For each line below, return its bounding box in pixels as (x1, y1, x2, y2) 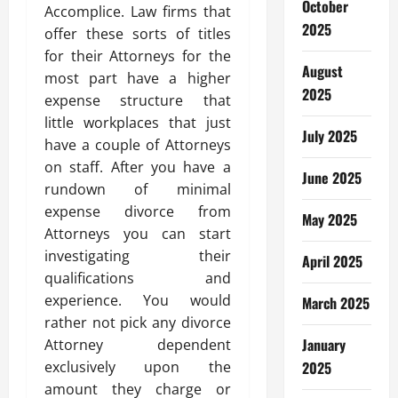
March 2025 (301, 292, 370, 314)
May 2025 (301, 209, 357, 230)
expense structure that (44, 91, 231, 110)
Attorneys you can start (44, 224, 231, 243)
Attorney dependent (44, 335, 231, 354)
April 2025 (301, 251, 362, 272)
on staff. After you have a (44, 157, 231, 177)
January (301, 334, 346, 355)
